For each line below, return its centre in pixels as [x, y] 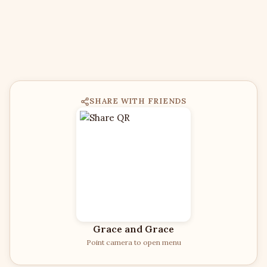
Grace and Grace [133, 229]
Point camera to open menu [133, 242]
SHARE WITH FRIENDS [138, 101]
